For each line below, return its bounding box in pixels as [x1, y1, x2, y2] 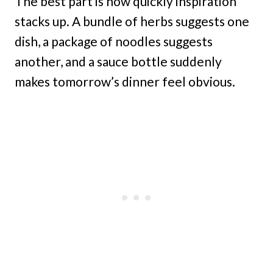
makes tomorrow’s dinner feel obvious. [15, 73, 235, 89]
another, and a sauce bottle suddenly [15, 53, 222, 69]
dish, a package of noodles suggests [15, 33, 213, 49]
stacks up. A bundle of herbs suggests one [15, 13, 249, 29]
